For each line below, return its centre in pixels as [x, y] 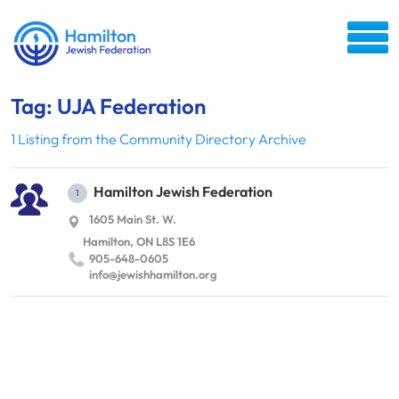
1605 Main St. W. [133, 220]
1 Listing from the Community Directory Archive [159, 139]
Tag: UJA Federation [108, 106]
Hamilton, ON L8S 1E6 [139, 242]
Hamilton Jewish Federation [183, 191]
